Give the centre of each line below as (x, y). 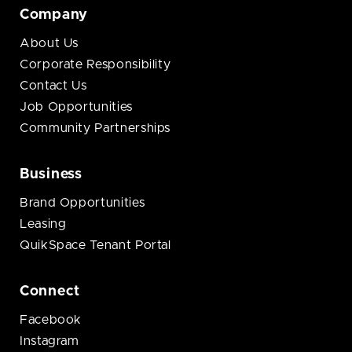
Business (51, 174)
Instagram (49, 341)
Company (54, 15)
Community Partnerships (95, 128)
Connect (50, 291)
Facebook (51, 320)
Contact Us (53, 86)
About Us (49, 43)
